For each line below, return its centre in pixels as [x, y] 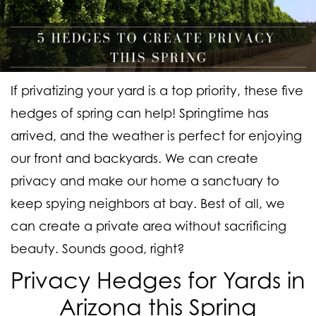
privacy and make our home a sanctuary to [145, 181]
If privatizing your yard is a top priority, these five [157, 91]
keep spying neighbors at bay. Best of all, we [148, 203]
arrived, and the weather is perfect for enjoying [156, 136]
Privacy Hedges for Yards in [158, 280]
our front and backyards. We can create [134, 158]
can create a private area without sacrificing [148, 226]
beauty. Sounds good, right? [98, 249]
